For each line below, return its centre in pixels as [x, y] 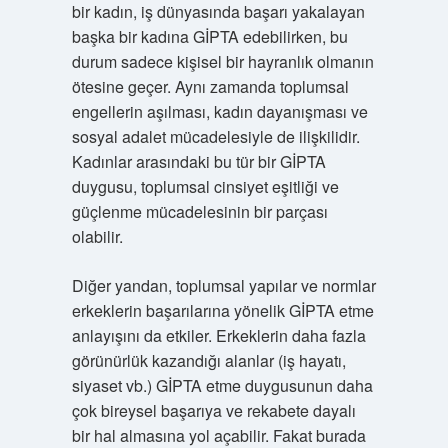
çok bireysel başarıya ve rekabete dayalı [213, 410]
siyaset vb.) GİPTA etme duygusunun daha [222, 385]
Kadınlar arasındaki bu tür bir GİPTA [198, 161]
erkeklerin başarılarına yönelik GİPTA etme [222, 310]
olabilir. [97, 236]
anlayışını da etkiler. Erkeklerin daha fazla [218, 335]
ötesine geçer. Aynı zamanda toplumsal [210, 86]
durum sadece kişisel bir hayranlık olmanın [222, 61]
